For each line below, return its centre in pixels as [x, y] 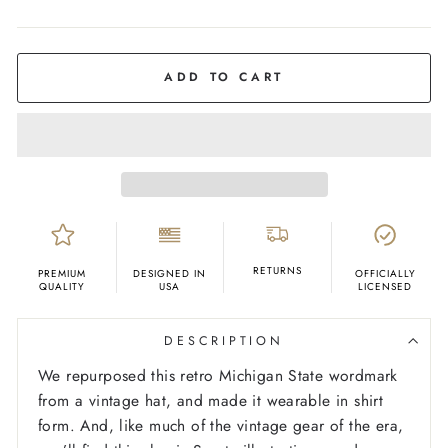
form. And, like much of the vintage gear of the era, [221, 426]
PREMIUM [62, 274]
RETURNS [277, 271]
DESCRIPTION [224, 341]
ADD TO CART [224, 77]
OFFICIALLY [385, 274]
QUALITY [62, 287]
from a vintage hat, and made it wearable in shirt [211, 401]
